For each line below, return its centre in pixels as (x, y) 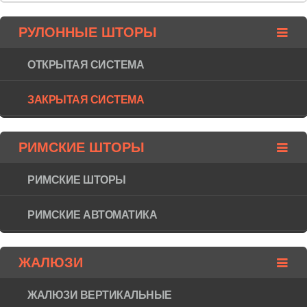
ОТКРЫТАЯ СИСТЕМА (86, 64)
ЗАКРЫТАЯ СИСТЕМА (86, 99)
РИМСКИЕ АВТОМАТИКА (93, 214)
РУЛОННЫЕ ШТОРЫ (87, 32)
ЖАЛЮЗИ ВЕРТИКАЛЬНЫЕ (100, 295)
